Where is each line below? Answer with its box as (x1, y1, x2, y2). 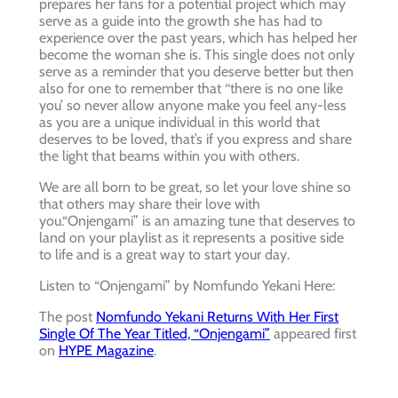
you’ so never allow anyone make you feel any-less (39, 97, 346, 115)
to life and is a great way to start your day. (39, 246, 290, 264)
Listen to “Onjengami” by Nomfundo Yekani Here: (39, 277, 335, 295)
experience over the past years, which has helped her (39, 29, 357, 47)
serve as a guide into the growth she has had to (39, 12, 322, 30)
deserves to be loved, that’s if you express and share (39, 131, 352, 148)
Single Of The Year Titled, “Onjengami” (39, 325, 270, 343)
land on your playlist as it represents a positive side (39, 229, 344, 247)
